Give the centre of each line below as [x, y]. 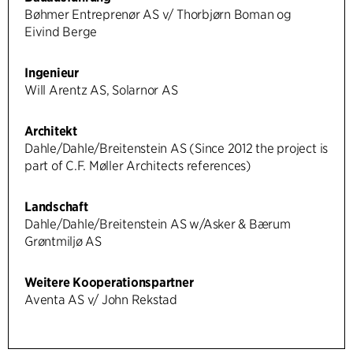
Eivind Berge [61, 32]
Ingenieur [52, 72]
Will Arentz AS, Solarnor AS [101, 90]
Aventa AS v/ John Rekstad [101, 299]
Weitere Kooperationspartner [109, 282]
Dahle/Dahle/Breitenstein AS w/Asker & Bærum [158, 224]
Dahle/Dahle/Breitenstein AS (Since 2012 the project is [176, 148]
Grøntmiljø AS [63, 241]
